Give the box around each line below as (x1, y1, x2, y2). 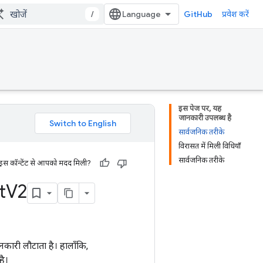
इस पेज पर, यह (178, 104, 221, 113)
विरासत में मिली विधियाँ (178, 141, 241, 150)
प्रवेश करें (222, 9, 249, 19)
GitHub (184, 9, 213, 19)
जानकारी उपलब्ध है (178, 113, 231, 122)
